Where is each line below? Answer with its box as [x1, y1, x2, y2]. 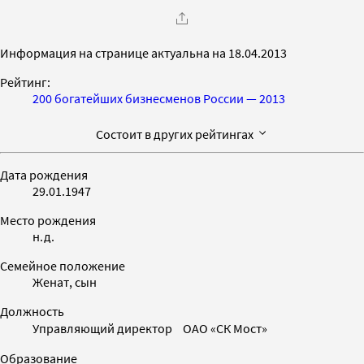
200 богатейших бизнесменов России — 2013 [32, 89, 285, 106]
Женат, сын [32, 273, 97, 290]
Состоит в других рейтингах [95, 125, 256, 142]
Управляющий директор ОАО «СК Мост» [32, 319, 267, 336]
